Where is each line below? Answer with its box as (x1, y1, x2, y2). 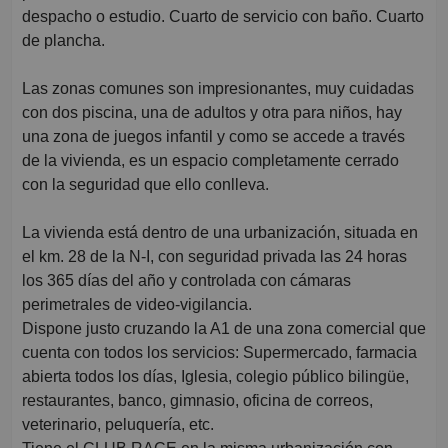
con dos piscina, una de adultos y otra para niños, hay (22, 104, 402, 122)
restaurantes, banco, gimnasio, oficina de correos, (22, 392, 373, 410)
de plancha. (22, 32, 105, 50)
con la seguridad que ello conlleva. (22, 176, 269, 194)
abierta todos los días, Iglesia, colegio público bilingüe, (22, 368, 409, 386)
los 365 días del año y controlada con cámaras (22, 272, 351, 290)
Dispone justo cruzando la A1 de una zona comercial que (22, 320, 426, 338)
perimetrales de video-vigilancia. (22, 296, 252, 314)
